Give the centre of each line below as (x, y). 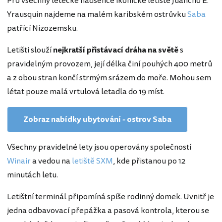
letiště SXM (92, 161)
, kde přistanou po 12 (149, 161)
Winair (19, 161)
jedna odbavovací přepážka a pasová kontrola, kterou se (108, 211)
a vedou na (51, 161)
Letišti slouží (30, 50)
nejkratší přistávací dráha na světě (116, 50)
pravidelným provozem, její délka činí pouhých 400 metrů (110, 64)
